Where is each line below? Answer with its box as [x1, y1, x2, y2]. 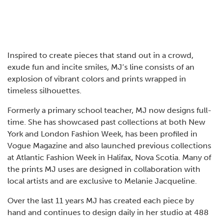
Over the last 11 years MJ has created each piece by [7, 196, 194, 206]
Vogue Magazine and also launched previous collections [7, 141, 211, 151]
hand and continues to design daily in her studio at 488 [7, 208, 209, 218]
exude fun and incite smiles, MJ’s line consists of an [7, 62, 194, 72]
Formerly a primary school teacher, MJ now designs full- [7, 106, 212, 115]
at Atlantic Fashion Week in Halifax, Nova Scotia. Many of [7, 153, 211, 163]
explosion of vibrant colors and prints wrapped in [7, 74, 186, 84]
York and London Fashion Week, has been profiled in [7, 129, 197, 139]
